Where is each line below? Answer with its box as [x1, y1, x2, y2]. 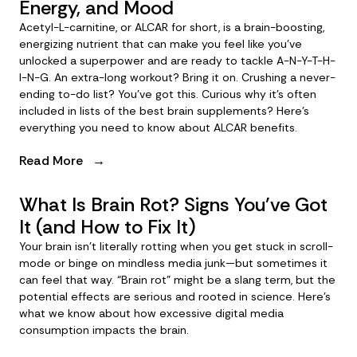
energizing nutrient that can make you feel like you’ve [19, 37, 302, 51]
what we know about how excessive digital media [19, 306, 284, 320]
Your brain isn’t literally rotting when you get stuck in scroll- [19, 239, 333, 253]
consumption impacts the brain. [19, 323, 189, 337]
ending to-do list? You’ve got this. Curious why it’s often [19, 87, 316, 101]
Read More [19, 152, 92, 169]
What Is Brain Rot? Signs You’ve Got [19, 192, 328, 217]
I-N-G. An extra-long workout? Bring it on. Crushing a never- [19, 70, 335, 84]
